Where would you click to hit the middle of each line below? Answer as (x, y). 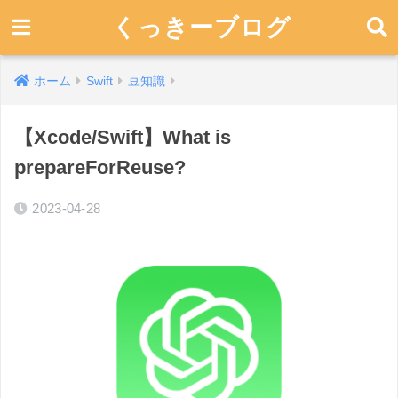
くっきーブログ (201, 28)
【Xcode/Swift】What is (123, 137)
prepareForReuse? (100, 167)
